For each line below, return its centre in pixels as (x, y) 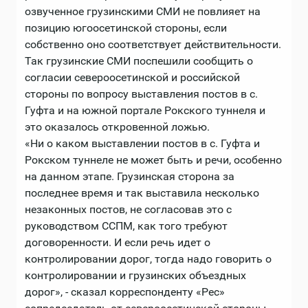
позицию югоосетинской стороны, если (126, 27)
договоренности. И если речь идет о (118, 242)
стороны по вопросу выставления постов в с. (141, 93)
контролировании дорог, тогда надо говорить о (148, 258)
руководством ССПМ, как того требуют (126, 225)
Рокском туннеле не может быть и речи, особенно (153, 159)
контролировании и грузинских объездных (135, 275)
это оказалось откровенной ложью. (117, 126)
